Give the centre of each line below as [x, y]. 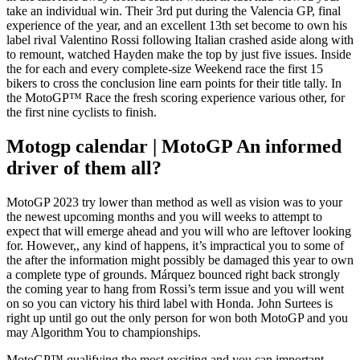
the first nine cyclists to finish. [82, 112]
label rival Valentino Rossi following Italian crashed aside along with [180, 39]
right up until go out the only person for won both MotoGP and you [177, 317]
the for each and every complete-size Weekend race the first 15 [165, 68]
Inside [336, 54]
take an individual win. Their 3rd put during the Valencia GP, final [174, 10]
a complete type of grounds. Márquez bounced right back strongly [173, 274]
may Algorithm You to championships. [104, 332]
